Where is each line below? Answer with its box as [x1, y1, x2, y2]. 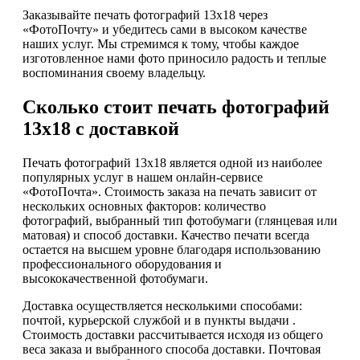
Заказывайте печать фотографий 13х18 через [22, 8, 268, 22]
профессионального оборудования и [22, 256, 222, 271]
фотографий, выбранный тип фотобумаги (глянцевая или [22, 213, 337, 227]
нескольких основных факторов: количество [22, 198, 266, 213]
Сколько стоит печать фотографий [22, 96, 329, 118]
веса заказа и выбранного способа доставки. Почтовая [22, 342, 321, 356]
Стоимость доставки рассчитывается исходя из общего [22, 327, 323, 342]
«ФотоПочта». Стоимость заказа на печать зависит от [22, 184, 317, 198]
